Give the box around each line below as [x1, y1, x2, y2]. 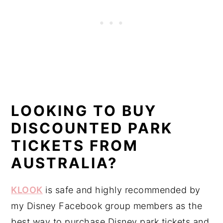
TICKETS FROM [11, 137, 139, 155]
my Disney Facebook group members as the [11, 201, 203, 212]
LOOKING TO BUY [11, 102, 157, 120]
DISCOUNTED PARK [11, 119, 173, 137]
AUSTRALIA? [11, 154, 118, 172]
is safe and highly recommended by [42, 185, 201, 196]
